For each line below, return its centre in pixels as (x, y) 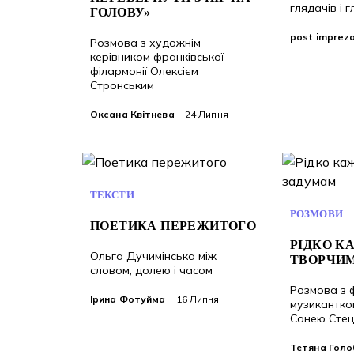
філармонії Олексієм (144, 71)
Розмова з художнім (145, 43)
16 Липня (196, 299)
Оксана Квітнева (132, 114)
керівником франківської (157, 57)
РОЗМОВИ (316, 214)
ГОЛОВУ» (121, 12)
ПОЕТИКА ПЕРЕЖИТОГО (173, 226)
